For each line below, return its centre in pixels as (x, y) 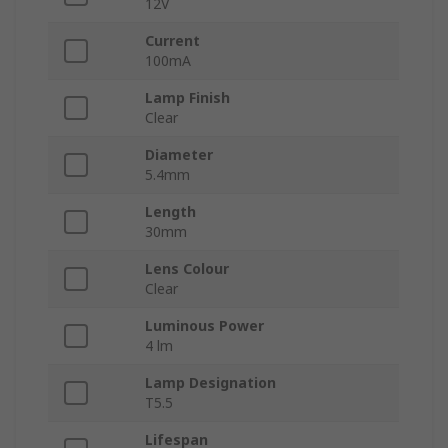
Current (172, 41)
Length (170, 212)
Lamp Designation (210, 383)
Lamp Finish (187, 98)
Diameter (179, 155)
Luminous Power (204, 326)
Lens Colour (187, 269)
